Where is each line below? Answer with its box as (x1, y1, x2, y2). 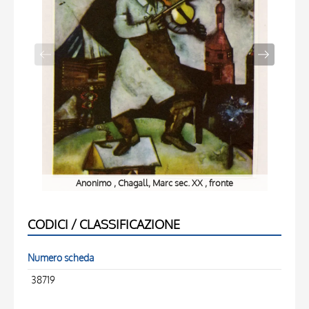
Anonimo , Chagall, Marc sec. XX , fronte (76, 177, 233, 188)
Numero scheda (28, 251, 94, 263)
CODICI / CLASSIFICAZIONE (28, 217, 180, 232)
